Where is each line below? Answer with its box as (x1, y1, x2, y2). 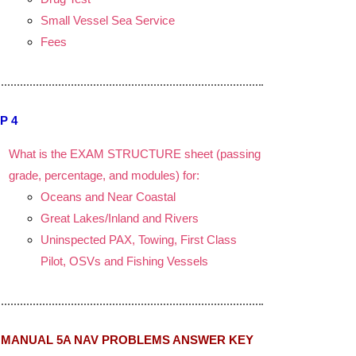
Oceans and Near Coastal (41, 190, 176, 203)
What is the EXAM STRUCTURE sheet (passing (9, 147, 261, 161)
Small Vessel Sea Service (41, 14, 175, 27)
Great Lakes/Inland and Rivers (41, 211, 199, 225)
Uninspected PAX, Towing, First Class (41, 233, 237, 246)
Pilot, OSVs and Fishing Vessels (41, 254, 208, 268)
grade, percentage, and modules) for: (9, 168, 199, 182)
